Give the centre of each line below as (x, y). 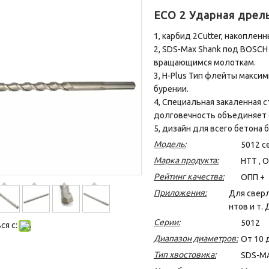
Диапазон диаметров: (196, 238)
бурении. (171, 89)
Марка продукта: (186, 160)
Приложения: (180, 192)
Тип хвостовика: (185, 254)
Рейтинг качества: (189, 176)
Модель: (170, 144)
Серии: (167, 222)
